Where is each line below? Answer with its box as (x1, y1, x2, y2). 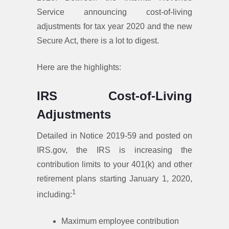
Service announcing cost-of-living (37, 7, 192, 16)
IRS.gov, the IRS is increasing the (37, 145, 192, 154)
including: (37, 190, 72, 199)
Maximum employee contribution (61, 217, 179, 226)
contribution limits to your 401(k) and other (37, 159, 192, 169)
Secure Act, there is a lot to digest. (37, 36, 161, 45)
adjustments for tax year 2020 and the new (37, 21, 192, 31)
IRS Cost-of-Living (37, 88, 192, 103)
